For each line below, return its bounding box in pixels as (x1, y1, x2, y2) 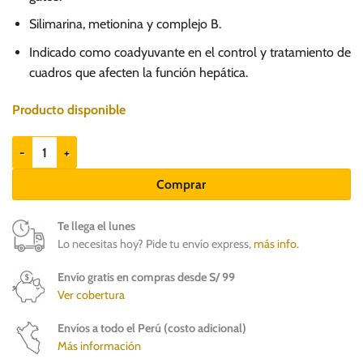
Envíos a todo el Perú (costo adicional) (58, 320, 246, 335)
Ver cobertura (58, 288, 125, 302)
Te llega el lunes (58, 219, 135, 234)
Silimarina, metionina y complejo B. (28, 16, 221, 32)
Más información (58, 338, 141, 353)
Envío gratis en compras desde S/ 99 (58, 270, 235, 284)
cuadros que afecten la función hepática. (28, 64, 248, 80)
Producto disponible (12, 101, 126, 117)
